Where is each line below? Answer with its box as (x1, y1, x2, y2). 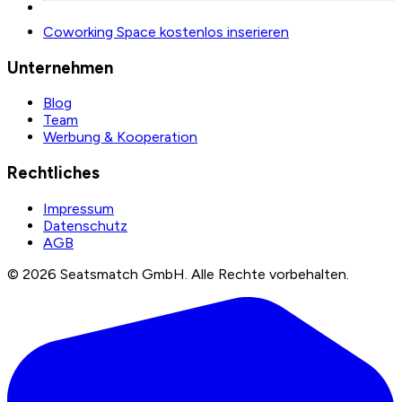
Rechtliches (7, 162, 100, 184)
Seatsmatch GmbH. (57, 265, 188, 283)
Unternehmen (7, 57, 113, 78)
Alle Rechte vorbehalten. (191, 265, 349, 283)
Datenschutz (43, 216, 127, 234)
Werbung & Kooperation (43, 128, 197, 146)
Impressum (43, 199, 114, 217)
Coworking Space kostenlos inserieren (43, 22, 289, 40)
